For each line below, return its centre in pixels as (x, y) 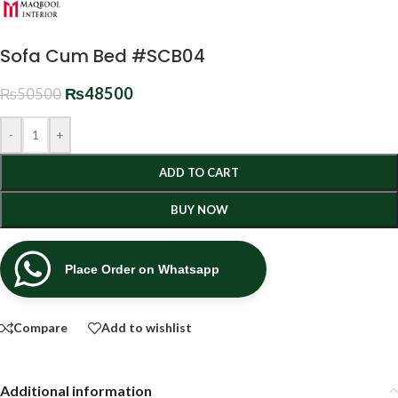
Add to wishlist (147, 328)
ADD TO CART (199, 172)
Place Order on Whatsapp (142, 269)
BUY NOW (199, 209)
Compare (40, 328)
